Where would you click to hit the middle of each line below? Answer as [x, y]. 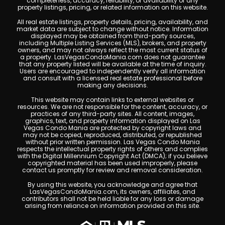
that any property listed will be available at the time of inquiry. [113, 64]
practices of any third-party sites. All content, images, [113, 114]
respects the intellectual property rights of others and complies [113, 149]
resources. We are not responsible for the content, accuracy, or [113, 107]
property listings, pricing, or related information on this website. [113, 8]
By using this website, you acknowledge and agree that [113, 185]
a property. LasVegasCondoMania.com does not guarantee [113, 57]
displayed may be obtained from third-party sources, [113, 36]
